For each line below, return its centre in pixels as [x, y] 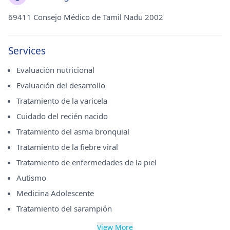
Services [27, 51]
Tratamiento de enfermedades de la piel [87, 162]
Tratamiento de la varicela [62, 101]
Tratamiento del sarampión [64, 208]
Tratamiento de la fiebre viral [67, 147]
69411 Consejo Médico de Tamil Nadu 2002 [86, 17]
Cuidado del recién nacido [62, 116]
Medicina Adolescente [55, 193]
